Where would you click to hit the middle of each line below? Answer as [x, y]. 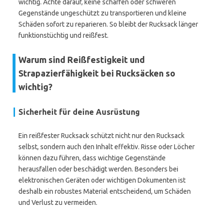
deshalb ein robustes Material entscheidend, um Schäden [105, 191]
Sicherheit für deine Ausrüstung [79, 112]
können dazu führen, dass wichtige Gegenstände [92, 158]
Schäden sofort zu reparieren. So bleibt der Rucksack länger [108, 24]
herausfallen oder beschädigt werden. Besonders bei [98, 169]
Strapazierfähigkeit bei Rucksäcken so [97, 73]
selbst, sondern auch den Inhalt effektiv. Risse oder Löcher [107, 147]
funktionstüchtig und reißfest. [63, 35]
